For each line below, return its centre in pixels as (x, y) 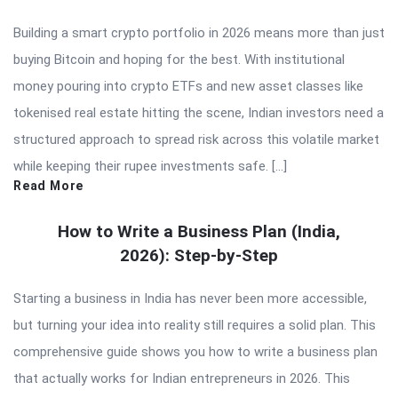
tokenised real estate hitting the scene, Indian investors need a (199, 112)
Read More (49, 185)
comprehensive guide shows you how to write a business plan (195, 351)
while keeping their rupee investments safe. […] (150, 166)
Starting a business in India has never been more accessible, (190, 298)
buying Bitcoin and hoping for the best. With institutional (179, 59)
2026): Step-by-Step (199, 255)
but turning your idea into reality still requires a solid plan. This (195, 325)
